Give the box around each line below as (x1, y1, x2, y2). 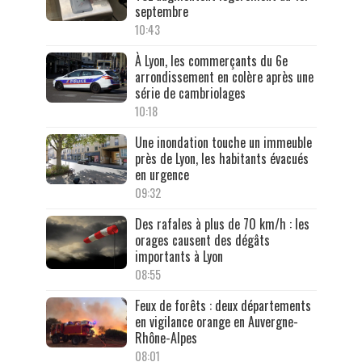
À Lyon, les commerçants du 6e (134, 50, 288, 70)
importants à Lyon (134, 246, 223, 266)
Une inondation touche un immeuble (134, 132, 312, 152)
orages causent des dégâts (134, 229, 270, 250)
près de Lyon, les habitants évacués (134, 148, 309, 168)
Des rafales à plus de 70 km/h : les (134, 213, 309, 234)
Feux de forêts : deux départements (134, 295, 311, 315)
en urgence (134, 164, 189, 184)
